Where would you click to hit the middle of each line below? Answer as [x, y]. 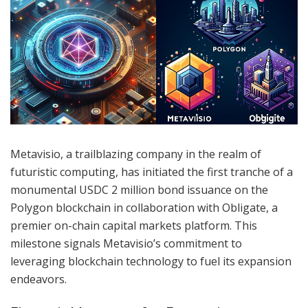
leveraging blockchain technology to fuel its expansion [151, 261]
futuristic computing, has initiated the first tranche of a [152, 172]
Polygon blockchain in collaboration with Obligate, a [144, 207]
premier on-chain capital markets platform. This [134, 225]
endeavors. [38, 279]
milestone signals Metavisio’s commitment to [126, 243]
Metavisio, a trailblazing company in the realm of [136, 154]
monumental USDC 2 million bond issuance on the [139, 189]
